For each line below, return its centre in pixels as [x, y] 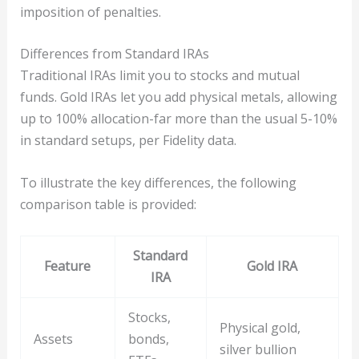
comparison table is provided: [108, 204]
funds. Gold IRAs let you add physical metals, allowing [178, 97]
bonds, [148, 339]
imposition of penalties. [90, 12]
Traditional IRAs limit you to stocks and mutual [159, 76]
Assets [53, 339]
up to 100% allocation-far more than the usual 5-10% [178, 119]
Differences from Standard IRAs [114, 54]
